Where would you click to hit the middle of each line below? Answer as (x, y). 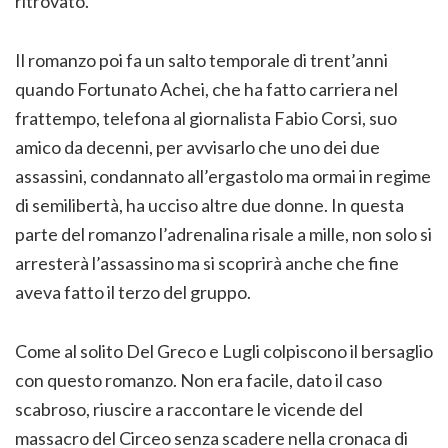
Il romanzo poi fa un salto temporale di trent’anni (201, 59)
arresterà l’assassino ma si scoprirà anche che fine (207, 262)
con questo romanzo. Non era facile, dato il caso (198, 379)
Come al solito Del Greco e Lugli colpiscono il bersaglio (224, 350)
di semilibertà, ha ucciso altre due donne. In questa (209, 204)
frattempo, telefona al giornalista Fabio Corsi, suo (206, 117)
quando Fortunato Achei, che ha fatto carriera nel (206, 88)
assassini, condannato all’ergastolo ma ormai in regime (223, 175)
